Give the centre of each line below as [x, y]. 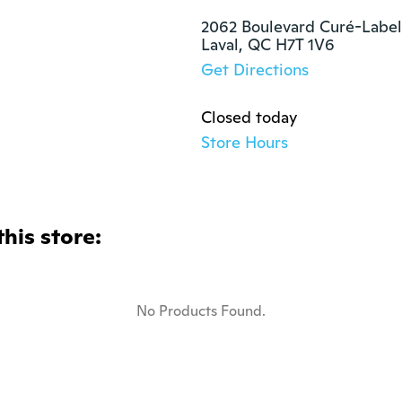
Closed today [249, 117]
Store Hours [245, 142]
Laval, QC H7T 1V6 [268, 44]
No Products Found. [201, 311]
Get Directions [255, 70]
